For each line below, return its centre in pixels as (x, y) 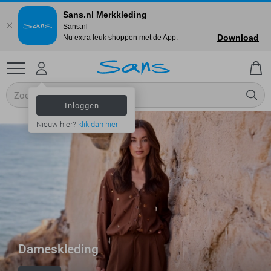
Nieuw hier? (57, 125)
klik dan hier (98, 125)
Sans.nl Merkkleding (105, 14)
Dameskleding (58, 249)
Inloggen (82, 105)
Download (238, 38)
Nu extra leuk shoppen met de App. (120, 37)
